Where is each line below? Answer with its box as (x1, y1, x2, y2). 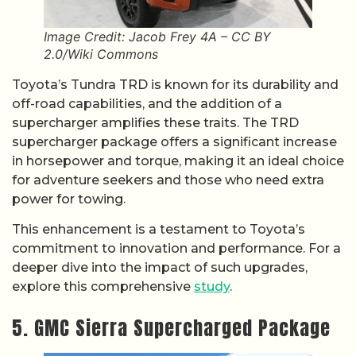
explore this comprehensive (12, 279, 194, 295)
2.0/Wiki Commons (44, 45, 158, 62)
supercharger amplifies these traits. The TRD (12, 114, 299, 130)
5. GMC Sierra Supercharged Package (12, 313, 331, 342)
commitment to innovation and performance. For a (12, 241, 341, 257)
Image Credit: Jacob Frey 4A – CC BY (44, 28, 271, 44)
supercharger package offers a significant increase (12, 133, 337, 149)
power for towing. (12, 191, 126, 207)
